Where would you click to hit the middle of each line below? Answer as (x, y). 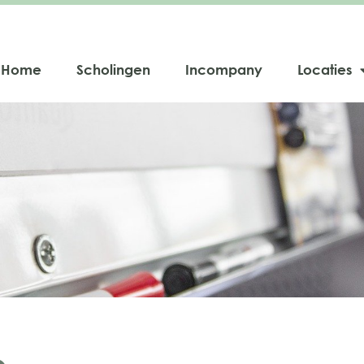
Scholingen (113, 69)
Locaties (325, 69)
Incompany (224, 69)
